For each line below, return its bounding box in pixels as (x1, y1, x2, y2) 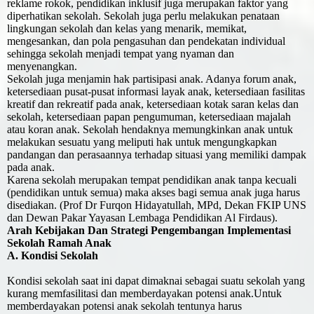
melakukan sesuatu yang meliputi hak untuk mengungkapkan (7, 136, 277, 149)
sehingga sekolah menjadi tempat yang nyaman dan (7, 48, 237, 60)
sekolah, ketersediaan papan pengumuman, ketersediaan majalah (7, 111, 291, 123)
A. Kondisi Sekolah (7, 250, 98, 262)
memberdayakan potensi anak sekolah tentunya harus (7, 300, 242, 313)
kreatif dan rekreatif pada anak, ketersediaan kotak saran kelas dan (7, 98, 299, 111)
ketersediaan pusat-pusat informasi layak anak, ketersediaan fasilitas (7, 86, 305, 98)
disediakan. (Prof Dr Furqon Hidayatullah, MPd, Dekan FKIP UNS (7, 199, 306, 212)
